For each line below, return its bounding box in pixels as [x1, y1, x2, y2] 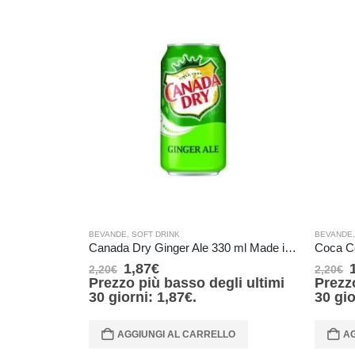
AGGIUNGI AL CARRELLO [117, 328, 235, 340]
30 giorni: [89, 288, 157, 305]
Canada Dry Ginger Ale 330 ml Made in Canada [284, 241, 296, 254]
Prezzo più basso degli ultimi [89, 274, 284, 291]
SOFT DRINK [132, 229, 180, 239]
